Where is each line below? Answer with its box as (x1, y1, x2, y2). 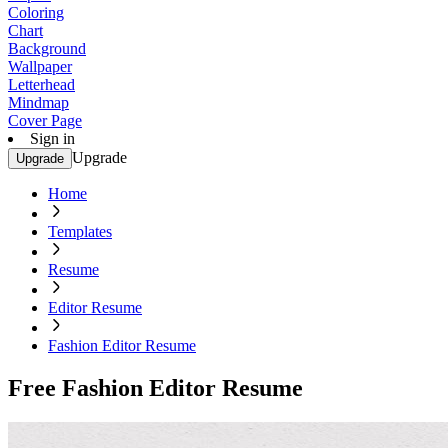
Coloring (8, 4, 64, 21)
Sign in (30, 130, 75, 147)
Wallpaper (8, 58, 72, 75)
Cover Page (8, 112, 82, 129)
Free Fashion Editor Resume (8, 374, 303, 401)
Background (8, 40, 86, 57)
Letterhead (8, 76, 75, 93)
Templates (48, 223, 112, 240)
